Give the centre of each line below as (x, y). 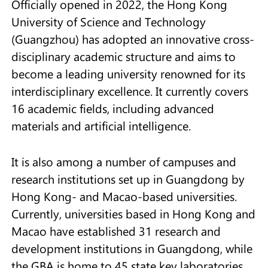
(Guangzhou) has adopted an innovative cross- (133, 39)
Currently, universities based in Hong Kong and (133, 214)
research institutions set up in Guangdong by (128, 179)
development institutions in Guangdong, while (132, 249)
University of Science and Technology (108, 22)
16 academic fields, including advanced (112, 109)
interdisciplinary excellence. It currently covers (130, 91)
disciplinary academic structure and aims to (123, 57)
